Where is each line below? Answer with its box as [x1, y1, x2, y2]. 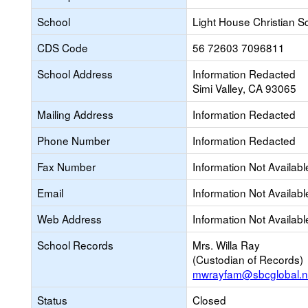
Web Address [37, 211, 102, 226]
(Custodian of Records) [192, 252, 303, 267]
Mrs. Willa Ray [192, 237, 260, 252]
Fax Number [37, 159, 96, 174]
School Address [37, 66, 113, 81]
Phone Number [37, 133, 110, 148]
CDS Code [37, 40, 88, 55]
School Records [37, 237, 113, 252]
